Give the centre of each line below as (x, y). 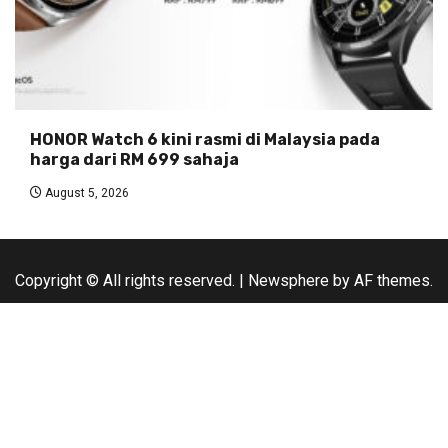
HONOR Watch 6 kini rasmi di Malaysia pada (205, 139)
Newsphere (288, 280)
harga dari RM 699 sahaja (134, 159)
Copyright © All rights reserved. (127, 280)
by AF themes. (381, 280)
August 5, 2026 (85, 192)
